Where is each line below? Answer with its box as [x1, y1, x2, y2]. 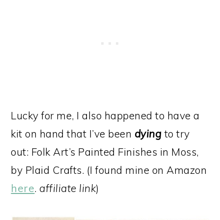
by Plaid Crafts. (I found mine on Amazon [11, 163, 207, 176]
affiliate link [39, 181, 96, 194]
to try [162, 127, 190, 140]
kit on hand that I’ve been [11, 127, 135, 140]
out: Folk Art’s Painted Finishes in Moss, [11, 145, 199, 158]
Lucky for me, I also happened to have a [11, 109, 200, 122]
